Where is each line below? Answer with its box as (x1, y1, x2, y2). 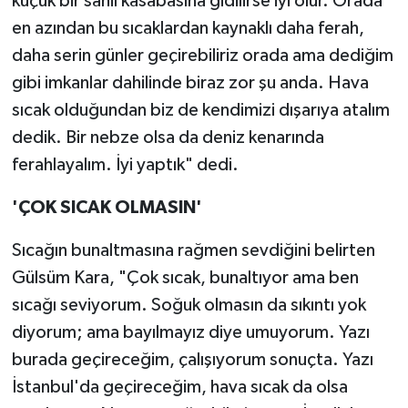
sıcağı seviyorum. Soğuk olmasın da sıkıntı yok (11, 295, 366, 314)
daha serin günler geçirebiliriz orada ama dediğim (11, 46, 393, 65)
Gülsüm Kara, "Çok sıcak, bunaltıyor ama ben (11, 268, 359, 287)
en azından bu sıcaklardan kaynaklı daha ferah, (11, 18, 364, 37)
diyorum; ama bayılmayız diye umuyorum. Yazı (11, 322, 370, 342)
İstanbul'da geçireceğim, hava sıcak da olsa (11, 377, 348, 396)
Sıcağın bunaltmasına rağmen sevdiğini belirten (11, 240, 375, 260)
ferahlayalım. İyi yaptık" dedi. (11, 155, 239, 174)
